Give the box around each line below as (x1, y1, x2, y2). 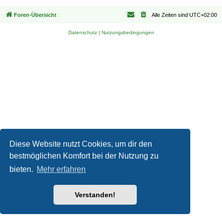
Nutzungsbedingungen (101, 30, 154, 36)
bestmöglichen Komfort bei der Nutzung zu (9, 151, 159, 160)
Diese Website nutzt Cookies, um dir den (9, 139, 153, 148)
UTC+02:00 (189, 12, 217, 18)
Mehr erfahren (37, 165, 86, 174)
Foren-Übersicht (14, 12, 56, 18)
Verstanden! (75, 191, 115, 199)
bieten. (9, 165, 36, 174)
